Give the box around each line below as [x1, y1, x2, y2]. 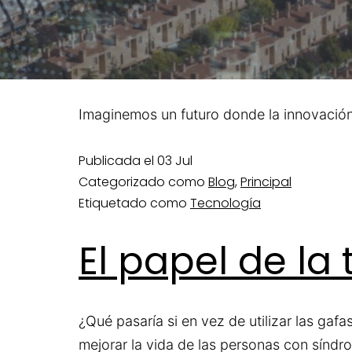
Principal [240, 172, 291, 191]
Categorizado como [79, 172, 208, 191]
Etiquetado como [79, 193, 190, 212]
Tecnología [190, 193, 261, 212]
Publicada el [79, 151, 157, 170]
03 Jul [157, 151, 192, 170]
